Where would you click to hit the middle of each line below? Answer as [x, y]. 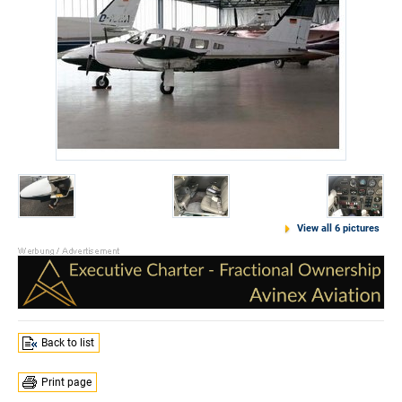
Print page [66, 383]
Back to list [68, 343]
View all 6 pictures [338, 228]
